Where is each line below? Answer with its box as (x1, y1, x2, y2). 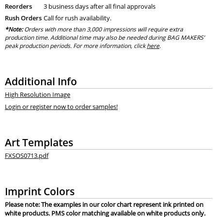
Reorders (4, 2, 32, 11)
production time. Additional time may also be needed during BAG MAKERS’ (4, 33, 204, 42)
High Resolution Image (4, 90, 70, 99)
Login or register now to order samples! (4, 102, 118, 111)
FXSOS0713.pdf (4, 151, 48, 160)
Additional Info (4, 74, 77, 88)
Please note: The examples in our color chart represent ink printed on (4, 200, 203, 209)
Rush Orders (4, 14, 42, 23)
